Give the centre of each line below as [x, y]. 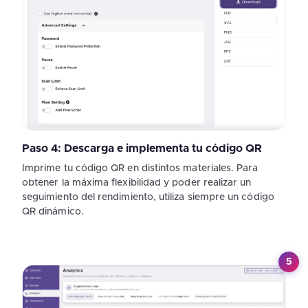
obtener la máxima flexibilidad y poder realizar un [137, 183]
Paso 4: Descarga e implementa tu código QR [142, 149]
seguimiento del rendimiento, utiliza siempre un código [148, 198]
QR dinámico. [53, 212]
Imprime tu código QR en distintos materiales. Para [140, 169]
